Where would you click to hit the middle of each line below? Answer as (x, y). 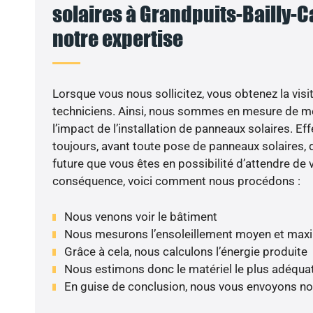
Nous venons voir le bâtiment (140, 216)
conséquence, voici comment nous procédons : (176, 181)
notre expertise (117, 38)
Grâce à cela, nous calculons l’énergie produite (185, 251)
